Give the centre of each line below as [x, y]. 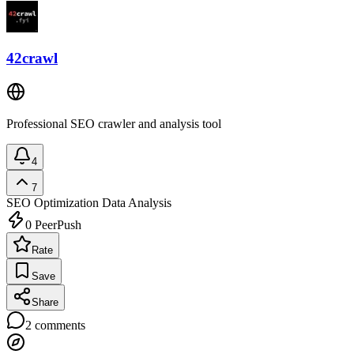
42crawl [32, 58]
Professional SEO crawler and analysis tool [114, 124]
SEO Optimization [53, 203]
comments [58, 326]
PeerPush [56, 225]
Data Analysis [135, 203]
